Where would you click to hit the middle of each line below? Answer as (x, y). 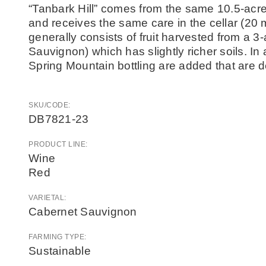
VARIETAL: (48, 198)
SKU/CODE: (50, 105)
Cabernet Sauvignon (83, 212)
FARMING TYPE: (58, 237)
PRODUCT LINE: (59, 144)
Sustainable (60, 251)
